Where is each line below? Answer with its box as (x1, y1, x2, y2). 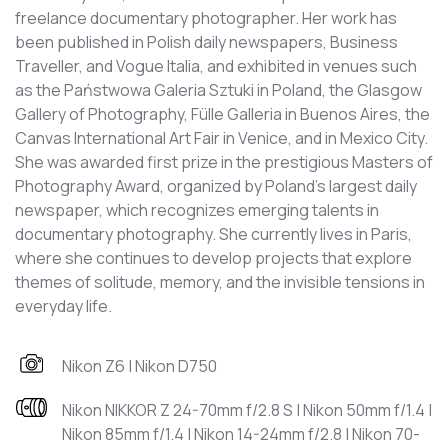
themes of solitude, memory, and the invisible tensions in (15, 271, 425, 293)
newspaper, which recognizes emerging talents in (15, 199, 379, 221)
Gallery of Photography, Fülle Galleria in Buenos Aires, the (15, 103, 430, 125)
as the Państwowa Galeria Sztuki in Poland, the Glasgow (15, 79, 422, 101)
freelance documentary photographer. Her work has (15, 7, 397, 29)
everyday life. (15, 295, 112, 317)
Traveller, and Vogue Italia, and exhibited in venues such (15, 55, 417, 77)
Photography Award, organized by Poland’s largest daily (15, 175, 417, 197)
